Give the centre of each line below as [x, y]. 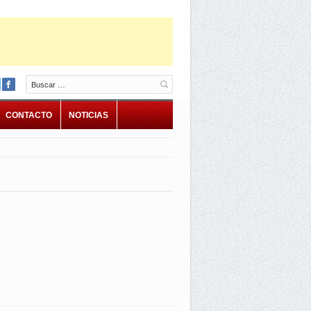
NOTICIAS [88, 115]
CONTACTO [28, 115]
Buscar [40, 82]
